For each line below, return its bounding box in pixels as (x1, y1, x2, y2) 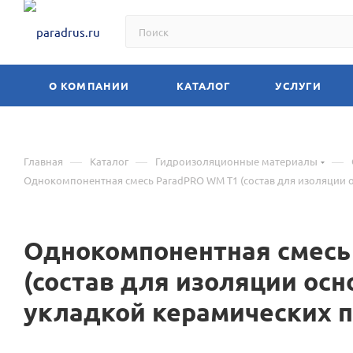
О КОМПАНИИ (48, 79, 130, 92)
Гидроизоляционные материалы (155, 154, 318, 168)
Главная (24, 154, 63, 168)
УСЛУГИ (275, 79, 322, 92)
